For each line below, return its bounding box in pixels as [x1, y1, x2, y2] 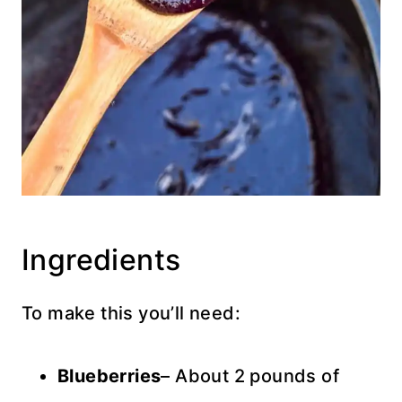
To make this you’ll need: [22, 302, 240, 325]
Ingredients [22, 242, 181, 278]
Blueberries [57, 365, 162, 388]
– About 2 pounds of [161, 365, 340, 388]
